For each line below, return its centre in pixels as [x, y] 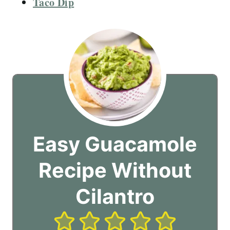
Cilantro [115, 196]
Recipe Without [115, 170]
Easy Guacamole [115, 144]
